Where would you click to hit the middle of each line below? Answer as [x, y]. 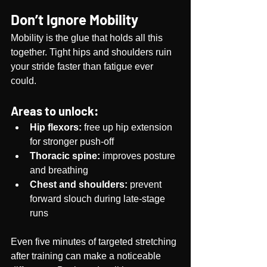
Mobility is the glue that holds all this [88, 38]
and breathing [59, 170]
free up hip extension [128, 127]
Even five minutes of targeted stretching [95, 242]
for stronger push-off [72, 142]
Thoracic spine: [65, 156]
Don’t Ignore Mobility [74, 19]
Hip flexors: [56, 127]
